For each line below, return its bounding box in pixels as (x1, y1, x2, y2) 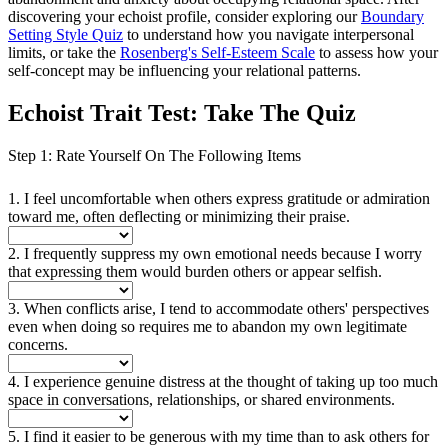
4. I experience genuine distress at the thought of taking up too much (8, 372, 438, 390)
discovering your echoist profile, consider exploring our (8, 7, 361, 25)
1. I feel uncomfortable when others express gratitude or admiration (8, 189, 430, 207)
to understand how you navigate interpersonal (123, 25, 414, 43)
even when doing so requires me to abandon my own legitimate (8, 317, 407, 335)
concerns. (8, 335, 68, 353)
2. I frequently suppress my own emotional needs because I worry (8, 244, 422, 262)
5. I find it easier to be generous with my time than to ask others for (8, 427, 429, 445)
